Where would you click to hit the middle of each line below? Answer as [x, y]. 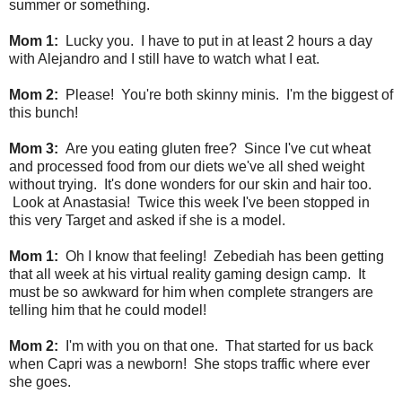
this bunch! [44, 112]
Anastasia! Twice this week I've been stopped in [214, 202]
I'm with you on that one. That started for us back [216, 345]
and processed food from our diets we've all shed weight [187, 166]
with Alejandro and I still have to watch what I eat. [164, 58]
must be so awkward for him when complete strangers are [191, 292]
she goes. [42, 381]
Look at [34, 202]
